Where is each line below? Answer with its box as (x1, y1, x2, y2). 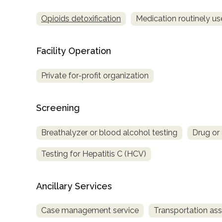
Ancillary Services (36, 180, 112, 191)
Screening (36, 102, 80, 113)
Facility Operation (36, 45, 111, 56)
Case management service (41, 206, 139, 216)
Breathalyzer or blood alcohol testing (41, 127, 177, 137)
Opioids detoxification (41, 13, 121, 23)
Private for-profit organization (41, 70, 149, 80)
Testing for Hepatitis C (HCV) (41, 149, 146, 159)
